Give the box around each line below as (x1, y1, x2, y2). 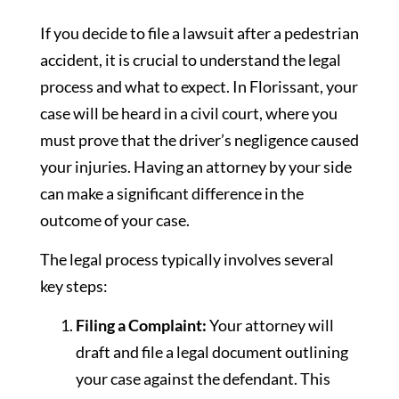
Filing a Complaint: (76, 315, 207, 336)
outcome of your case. (40, 209, 190, 230)
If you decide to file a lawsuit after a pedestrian (40, 22, 359, 43)
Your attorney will (207, 315, 334, 336)
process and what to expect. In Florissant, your (40, 76, 358, 96)
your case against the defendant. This (76, 369, 330, 389)
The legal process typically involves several (40, 249, 334, 270)
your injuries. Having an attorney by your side (40, 156, 352, 176)
